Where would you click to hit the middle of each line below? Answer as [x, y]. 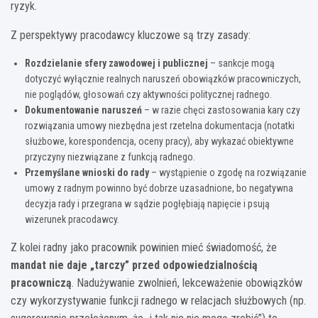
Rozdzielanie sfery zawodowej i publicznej [116, 63]
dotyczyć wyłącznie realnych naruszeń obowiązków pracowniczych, [163, 78]
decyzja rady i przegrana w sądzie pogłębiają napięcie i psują [147, 203]
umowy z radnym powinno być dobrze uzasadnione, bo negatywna [159, 188]
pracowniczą [41, 283]
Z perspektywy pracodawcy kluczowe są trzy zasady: [131, 35]
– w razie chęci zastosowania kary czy [221, 110]
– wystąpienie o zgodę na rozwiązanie [228, 172]
